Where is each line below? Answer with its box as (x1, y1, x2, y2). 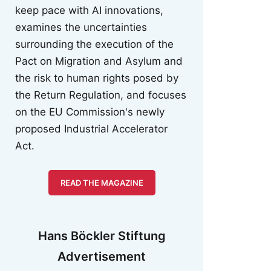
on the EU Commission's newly (15, 106, 165, 119)
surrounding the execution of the (15, 38, 174, 51)
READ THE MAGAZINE (60, 177, 143, 188)
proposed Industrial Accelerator (15, 123, 168, 135)
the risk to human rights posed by (15, 72, 178, 85)
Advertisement (57, 249, 146, 264)
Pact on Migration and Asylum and (15, 55, 183, 68)
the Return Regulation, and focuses (15, 89, 186, 102)
